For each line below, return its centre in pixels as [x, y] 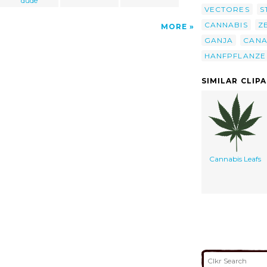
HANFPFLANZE [235, 55]
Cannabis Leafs [235, 159]
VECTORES [227, 9]
